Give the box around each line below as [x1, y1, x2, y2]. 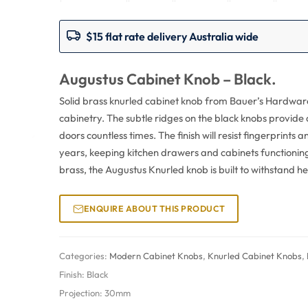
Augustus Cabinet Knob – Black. [59, 69, 277, 89]
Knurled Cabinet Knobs [208, 250, 302, 261]
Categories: [59, 250, 110, 261]
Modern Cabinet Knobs [109, 250, 203, 261]
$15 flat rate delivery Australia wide [86, 30, 259, 43]
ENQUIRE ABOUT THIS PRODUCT [83, 203, 225, 214]
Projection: [59, 287, 105, 298]
